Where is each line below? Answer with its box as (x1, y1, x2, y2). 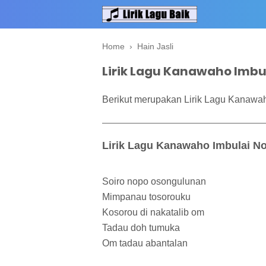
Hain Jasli (137, 42, 173, 51)
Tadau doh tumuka (102, 223, 180, 233)
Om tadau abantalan (102, 238, 188, 249)
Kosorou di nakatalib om (102, 207, 204, 218)
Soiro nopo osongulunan (102, 176, 206, 187)
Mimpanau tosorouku (102, 192, 191, 202)
